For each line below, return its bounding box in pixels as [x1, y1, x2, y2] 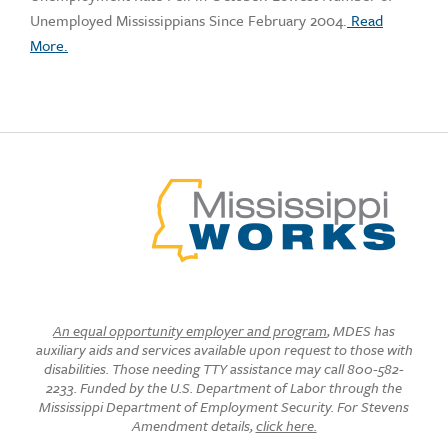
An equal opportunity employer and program [53, 320, 327, 341]
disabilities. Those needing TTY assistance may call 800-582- [44, 358, 404, 379]
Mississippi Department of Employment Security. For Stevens [39, 396, 409, 417]
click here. [255, 415, 317, 436]
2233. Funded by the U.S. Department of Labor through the [46, 377, 402, 398]
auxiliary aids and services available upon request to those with [35, 339, 413, 360]
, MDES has [327, 320, 395, 341]
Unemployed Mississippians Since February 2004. [30, 9, 347, 31]
